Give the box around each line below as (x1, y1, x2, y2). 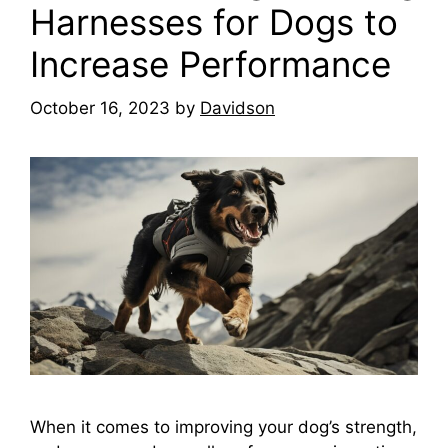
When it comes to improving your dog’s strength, (30, 417, 417, 438)
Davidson (200, 98, 275, 119)
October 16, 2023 (30, 98, 170, 119)
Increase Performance (30, 42, 391, 85)
